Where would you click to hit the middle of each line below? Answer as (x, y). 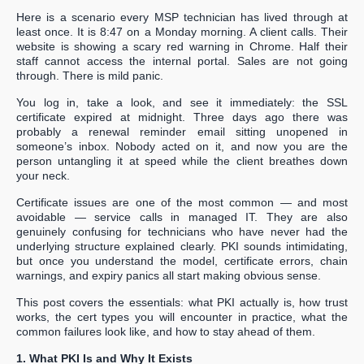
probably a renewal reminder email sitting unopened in (182, 132)
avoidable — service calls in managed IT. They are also (182, 217)
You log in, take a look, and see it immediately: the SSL (182, 103)
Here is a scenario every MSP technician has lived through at (182, 17)
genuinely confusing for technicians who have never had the (182, 232)
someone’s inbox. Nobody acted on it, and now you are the (182, 147)
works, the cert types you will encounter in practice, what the (182, 317)
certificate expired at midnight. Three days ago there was (182, 117)
